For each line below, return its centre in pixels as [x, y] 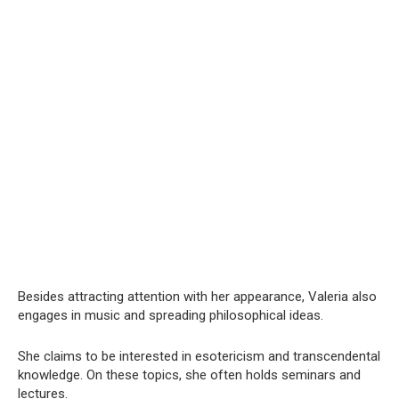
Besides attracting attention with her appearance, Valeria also [197, 296]
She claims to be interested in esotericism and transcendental [199, 356]
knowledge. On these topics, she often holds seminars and [189, 375]
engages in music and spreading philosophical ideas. [171, 315]
